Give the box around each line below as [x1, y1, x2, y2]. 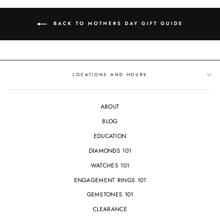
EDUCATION [93, 131, 127, 140]
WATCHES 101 [90, 161, 130, 169]
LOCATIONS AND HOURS [73, 71, 147, 78]
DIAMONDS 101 [88, 146, 132, 155]
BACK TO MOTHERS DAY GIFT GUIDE [51, 19, 183, 27]
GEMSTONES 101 [86, 190, 134, 199]
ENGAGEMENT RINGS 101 [74, 175, 146, 184]
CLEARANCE [93, 205, 127, 214]
